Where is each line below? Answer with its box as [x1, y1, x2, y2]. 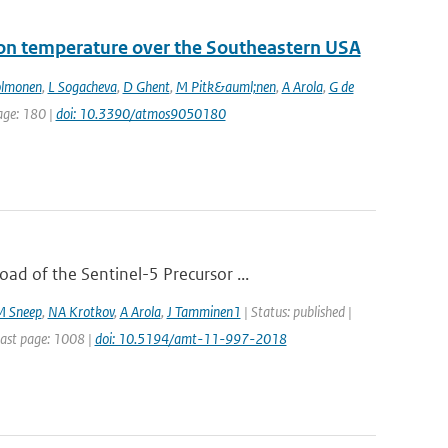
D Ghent [122, 77, 170, 96]
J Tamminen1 [166, 302, 241, 321]
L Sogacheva [47, 77, 117, 96]
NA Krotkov [47, 302, 114, 321]
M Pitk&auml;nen [175, 77, 276, 96]
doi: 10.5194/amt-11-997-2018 [94, 329, 287, 348]
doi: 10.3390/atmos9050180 [55, 104, 226, 123]
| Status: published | [240, 302, 352, 321]
